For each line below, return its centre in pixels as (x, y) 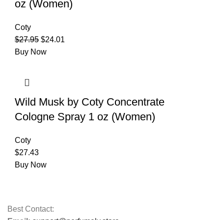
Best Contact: (31, 209)
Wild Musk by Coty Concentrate (90, 102)
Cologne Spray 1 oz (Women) (85, 116)
